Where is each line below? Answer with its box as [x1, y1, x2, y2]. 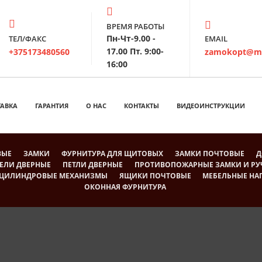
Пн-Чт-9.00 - [106, 33, 156, 44]
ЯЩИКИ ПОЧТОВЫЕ [119, 170, 191, 181]
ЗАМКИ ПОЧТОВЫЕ [174, 148, 244, 158]
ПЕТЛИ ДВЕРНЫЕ [63, 159, 123, 170]
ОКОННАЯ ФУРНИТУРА [84, 181, 166, 192]
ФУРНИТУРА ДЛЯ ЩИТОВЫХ [61, 148, 163, 158]
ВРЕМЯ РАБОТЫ [106, 21, 165, 32]
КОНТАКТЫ [124, 101, 159, 110]
